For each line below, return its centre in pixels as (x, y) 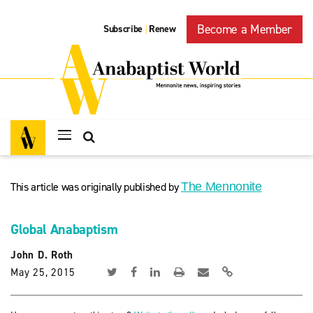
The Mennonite (221, 187)
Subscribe (123, 29)
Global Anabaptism (64, 229)
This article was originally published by (96, 187)
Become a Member (245, 29)
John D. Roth (42, 255)
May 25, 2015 (43, 272)
